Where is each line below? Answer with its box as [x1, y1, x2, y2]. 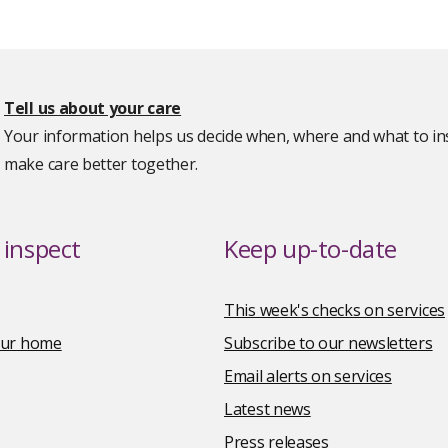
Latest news [224, 398, 311, 420]
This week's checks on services [224, 299, 445, 321]
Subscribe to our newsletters [224, 332, 433, 354]
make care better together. [4, 153, 199, 175]
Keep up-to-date [224, 232, 397, 265]
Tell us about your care [4, 97, 182, 119]
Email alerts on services [224, 365, 392, 387]
